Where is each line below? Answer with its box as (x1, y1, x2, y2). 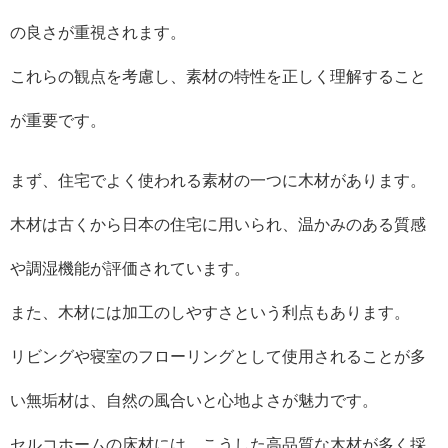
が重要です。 (10, 112, 106, 129)
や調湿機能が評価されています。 (10, 260, 250, 277)
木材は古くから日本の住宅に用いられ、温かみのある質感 (10, 216, 426, 233)
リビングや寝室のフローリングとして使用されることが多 (10, 348, 426, 365)
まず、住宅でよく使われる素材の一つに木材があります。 (10, 172, 426, 189)
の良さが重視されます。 (10, 24, 186, 41)
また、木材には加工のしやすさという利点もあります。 (10, 304, 410, 321)
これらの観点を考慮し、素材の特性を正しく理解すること (10, 68, 426, 85)
